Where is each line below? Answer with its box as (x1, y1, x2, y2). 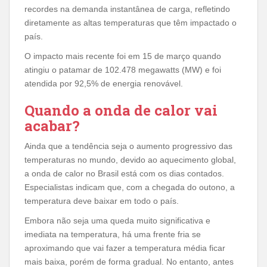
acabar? (24, 116, 80, 135)
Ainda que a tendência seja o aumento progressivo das (24, 141, 232, 151)
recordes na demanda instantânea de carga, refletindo (24, 4, 230, 14)
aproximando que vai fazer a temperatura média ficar (24, 243, 225, 253)
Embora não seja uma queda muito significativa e (24, 215, 210, 225)
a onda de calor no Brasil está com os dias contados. (24, 168, 224, 178)
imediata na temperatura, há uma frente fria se (24, 229, 201, 239)
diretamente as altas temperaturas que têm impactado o (24, 17, 237, 27)
